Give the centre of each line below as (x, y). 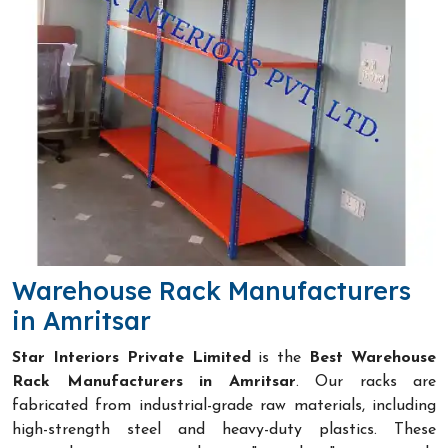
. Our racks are (365, 381)
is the (280, 357)
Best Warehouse (373, 357)
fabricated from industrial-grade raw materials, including (224, 405)
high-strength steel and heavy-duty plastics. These (224, 429)
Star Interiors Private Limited (131, 357)
